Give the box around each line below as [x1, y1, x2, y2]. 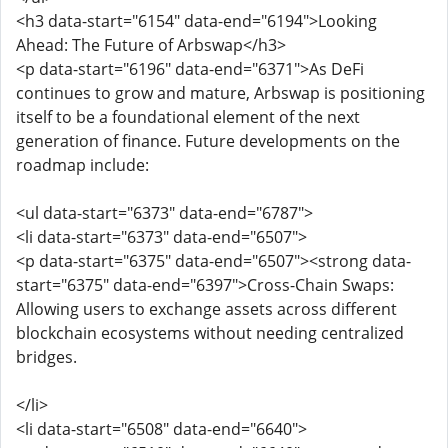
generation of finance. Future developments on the [16, 130, 400, 152]
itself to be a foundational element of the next [16, 106, 360, 128]
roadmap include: [16, 154, 149, 176]
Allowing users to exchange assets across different [16, 298, 397, 320]
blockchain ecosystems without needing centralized [16, 322, 404, 344]
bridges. [16, 346, 77, 368]
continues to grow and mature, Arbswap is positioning [16, 82, 425, 104]
